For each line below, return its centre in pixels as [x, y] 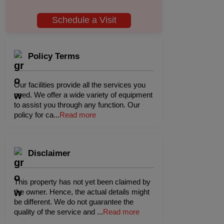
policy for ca [34, 114]
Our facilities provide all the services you [80, 84]
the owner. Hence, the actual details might [82, 191]
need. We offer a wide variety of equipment [83, 94]
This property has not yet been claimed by [82, 181]
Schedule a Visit [84, 20]
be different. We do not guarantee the [74, 201]
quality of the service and [55, 211]
